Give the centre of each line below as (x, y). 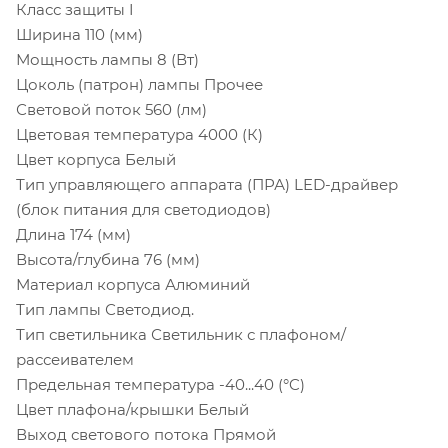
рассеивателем (75, 359)
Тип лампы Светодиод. (105, 309)
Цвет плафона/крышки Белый (132, 409)
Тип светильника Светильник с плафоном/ (181, 334)
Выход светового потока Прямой (146, 434)
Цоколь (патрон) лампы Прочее (139, 84)
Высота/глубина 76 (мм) (108, 259)
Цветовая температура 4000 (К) (139, 134)
